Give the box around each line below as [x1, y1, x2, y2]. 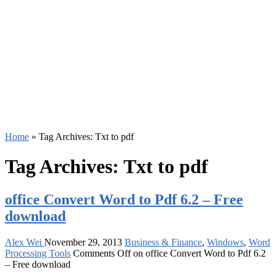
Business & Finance [125, 236, 202, 247]
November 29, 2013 [44, 236, 122, 247]
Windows [207, 236, 244, 247]
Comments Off [73, 247, 131, 258]
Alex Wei [5, 236, 44, 247]
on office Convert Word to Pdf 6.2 [131, 247, 266, 258]
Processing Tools [5, 247, 71, 258]
